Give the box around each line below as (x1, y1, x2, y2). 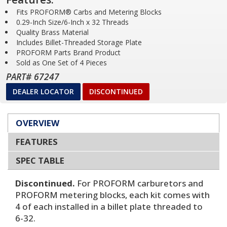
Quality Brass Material (16, 27, 89, 37)
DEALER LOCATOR (13, 87, 74, 96)
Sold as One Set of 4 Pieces (16, 58, 107, 67)
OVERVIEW (16, 117, 59, 129)
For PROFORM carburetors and (77, 177, 203, 189)
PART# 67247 (6, 70, 59, 83)
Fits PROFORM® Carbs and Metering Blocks (16, 7, 162, 17)
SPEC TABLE (16, 155, 64, 166)
